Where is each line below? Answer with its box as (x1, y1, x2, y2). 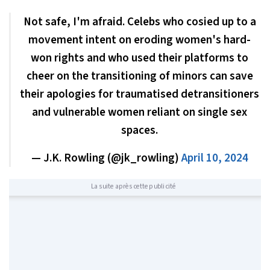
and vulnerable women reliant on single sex (32, 103, 247, 121)
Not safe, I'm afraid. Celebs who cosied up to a (23, 13, 256, 30)
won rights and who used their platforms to (31, 49, 248, 66)
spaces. (121, 121, 158, 139)
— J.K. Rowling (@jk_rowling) (31, 149, 181, 166)
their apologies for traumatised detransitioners (20, 85, 259, 102)
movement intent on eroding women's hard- (28, 31, 251, 48)
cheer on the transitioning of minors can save (26, 67, 253, 84)
